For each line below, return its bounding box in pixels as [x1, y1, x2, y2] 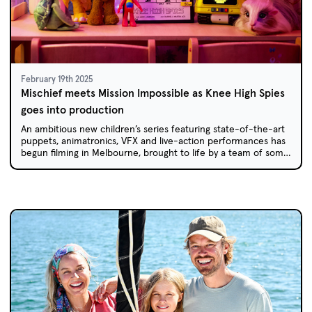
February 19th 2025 [21, 74, 93, 85]
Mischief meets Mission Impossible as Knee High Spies [21, 86, 285, 100]
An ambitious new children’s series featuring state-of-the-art [21, 123, 285, 136]
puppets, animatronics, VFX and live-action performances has [21, 134, 286, 148]
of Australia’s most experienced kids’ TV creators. [21, 158, 232, 171]
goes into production [21, 103, 124, 117]
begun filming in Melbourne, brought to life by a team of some [21, 146, 289, 159]
